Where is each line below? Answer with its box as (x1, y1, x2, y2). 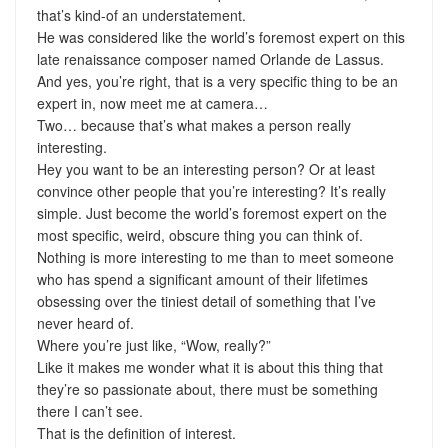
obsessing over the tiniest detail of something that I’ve (36, 290, 376, 311)
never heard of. (36, 312, 134, 333)
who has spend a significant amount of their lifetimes (36, 268, 368, 289)
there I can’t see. (36, 400, 143, 421)
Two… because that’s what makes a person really (36, 114, 351, 135)
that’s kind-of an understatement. (36, 4, 246, 25)
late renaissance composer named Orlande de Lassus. (36, 48, 384, 69)
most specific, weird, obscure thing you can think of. (36, 224, 363, 245)
